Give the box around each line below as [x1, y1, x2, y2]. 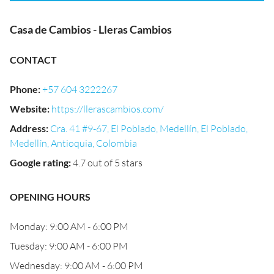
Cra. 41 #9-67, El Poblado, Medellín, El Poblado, [50, 122, 248, 135]
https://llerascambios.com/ [51, 103, 164, 115]
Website [10, 103, 47, 114]
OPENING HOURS [10, 191, 91, 202]
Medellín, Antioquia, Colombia [10, 137, 137, 149]
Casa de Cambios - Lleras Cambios [10, 23, 172, 36]
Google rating [10, 157, 68, 168]
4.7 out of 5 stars [73, 157, 143, 169]
